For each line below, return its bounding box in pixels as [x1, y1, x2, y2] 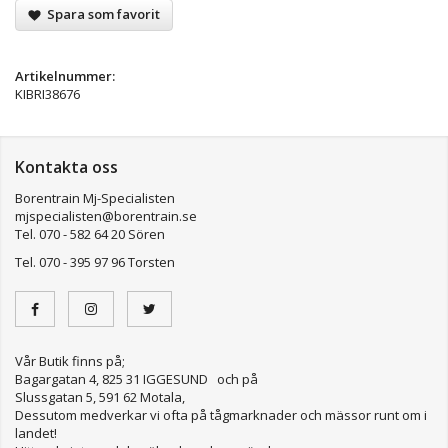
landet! [15, 423, 60, 442]
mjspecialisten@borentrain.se [15, 206, 224, 225]
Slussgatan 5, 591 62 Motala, [15, 387, 185, 406]
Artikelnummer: [15, 66, 115, 85]
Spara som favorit [41, 4, 160, 23]
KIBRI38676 [15, 84, 80, 103]
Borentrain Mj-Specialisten [15, 188, 175, 207]
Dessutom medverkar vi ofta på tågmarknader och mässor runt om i [15, 405, 427, 424]
